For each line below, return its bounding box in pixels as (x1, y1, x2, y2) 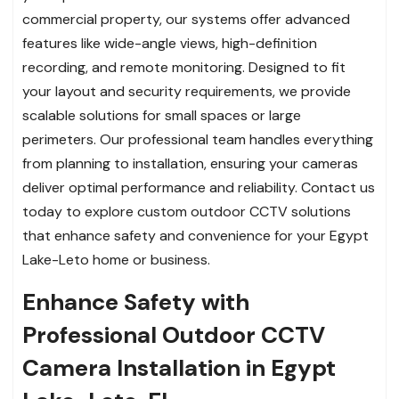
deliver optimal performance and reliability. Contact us (22, 177, 375, 197)
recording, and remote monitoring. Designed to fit (22, 57, 346, 77)
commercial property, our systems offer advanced (22, 9, 350, 28)
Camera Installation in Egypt (22, 352, 336, 383)
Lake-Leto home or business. (22, 249, 210, 269)
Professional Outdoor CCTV (22, 319, 325, 350)
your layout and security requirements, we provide (22, 81, 351, 101)
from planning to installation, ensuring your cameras (22, 153, 358, 173)
